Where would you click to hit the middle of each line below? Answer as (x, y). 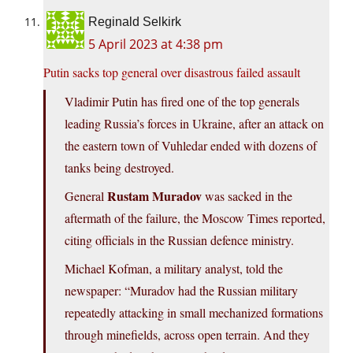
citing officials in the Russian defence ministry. (179, 240)
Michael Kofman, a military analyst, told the (174, 269)
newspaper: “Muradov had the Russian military (181, 291)
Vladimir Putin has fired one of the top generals (182, 102)
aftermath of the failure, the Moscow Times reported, (195, 218)
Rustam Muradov (154, 196)
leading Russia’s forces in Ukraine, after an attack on (194, 124)
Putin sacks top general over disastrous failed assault (172, 72)
